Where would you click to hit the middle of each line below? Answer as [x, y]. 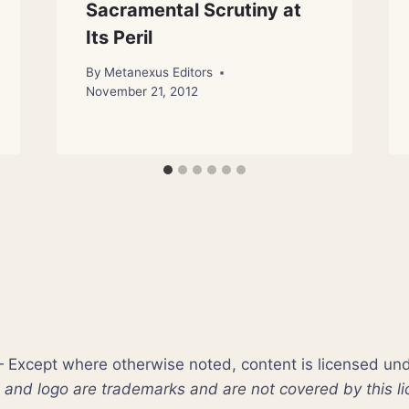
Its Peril [119, 37]
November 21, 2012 [142, 92]
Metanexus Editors [158, 73]
